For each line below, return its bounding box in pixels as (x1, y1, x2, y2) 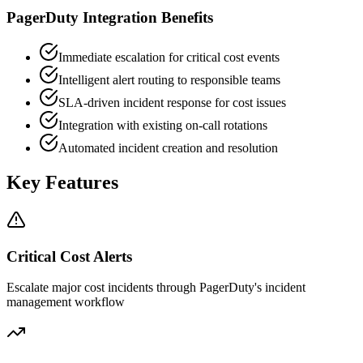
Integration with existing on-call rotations (58, 118, 267, 133)
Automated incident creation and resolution (58, 141, 278, 156)
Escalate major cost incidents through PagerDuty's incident (6, 280, 305, 295)
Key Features (6, 171, 118, 193)
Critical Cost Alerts (6, 247, 132, 265)
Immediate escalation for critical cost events (58, 50, 280, 65)
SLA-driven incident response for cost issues (58, 96, 286, 110)
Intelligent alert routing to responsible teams (58, 73, 280, 88)
